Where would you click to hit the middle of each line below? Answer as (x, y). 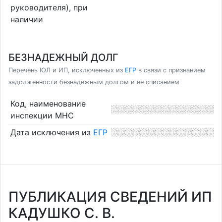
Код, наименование (48, 103)
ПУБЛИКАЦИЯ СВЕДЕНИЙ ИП (110, 197)
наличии (27, 19)
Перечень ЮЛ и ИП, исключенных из (67, 70)
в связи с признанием (171, 70)
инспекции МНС (42, 115)
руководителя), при (49, 7)
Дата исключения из (52, 133)
